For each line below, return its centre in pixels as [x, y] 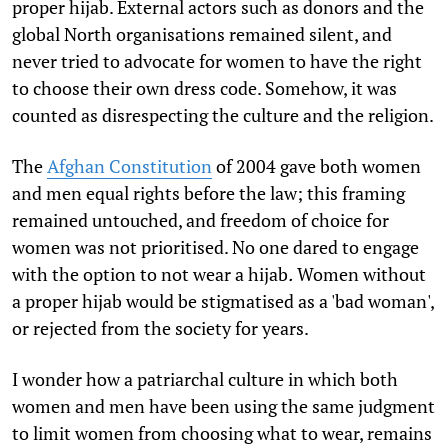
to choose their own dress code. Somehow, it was [204, 88]
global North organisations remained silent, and [202, 34]
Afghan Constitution [129, 166]
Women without [359, 274]
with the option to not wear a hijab [150, 274]
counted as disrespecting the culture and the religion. [223, 115]
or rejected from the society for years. [160, 328]
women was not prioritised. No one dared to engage [215, 247]
